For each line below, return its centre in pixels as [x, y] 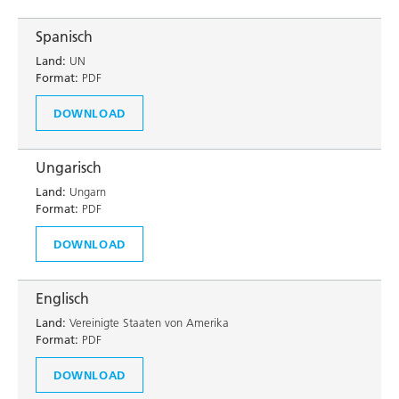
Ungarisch [69, 167]
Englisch [62, 298]
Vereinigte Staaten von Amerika [147, 322]
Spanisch [64, 37]
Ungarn [86, 191]
